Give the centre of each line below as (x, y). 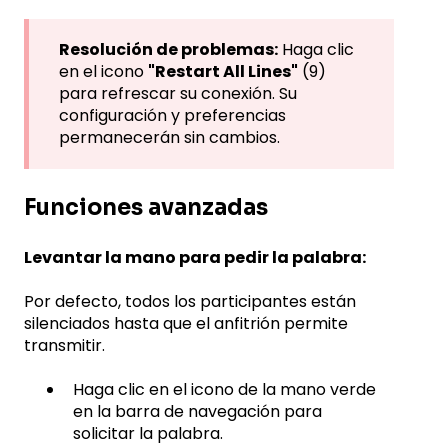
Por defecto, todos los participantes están (190, 301)
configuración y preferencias (172, 115)
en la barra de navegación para (197, 412)
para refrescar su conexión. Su (178, 93)
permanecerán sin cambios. (169, 137)
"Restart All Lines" (223, 71)
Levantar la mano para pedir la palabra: (195, 257)
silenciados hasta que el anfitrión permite (186, 323)
